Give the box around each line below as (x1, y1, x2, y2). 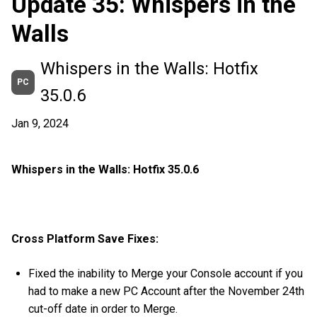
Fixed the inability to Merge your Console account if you (28, 267, 304, 281)
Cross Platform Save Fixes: (11, 232, 158, 246)
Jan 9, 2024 (11, 117, 69, 130)
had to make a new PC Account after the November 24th (28, 284, 305, 299)
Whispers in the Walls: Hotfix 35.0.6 (11, 163, 199, 176)
